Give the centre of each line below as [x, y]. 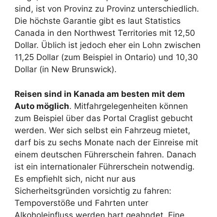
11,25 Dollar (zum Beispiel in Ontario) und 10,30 [106, 57]
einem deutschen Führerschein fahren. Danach [105, 154]
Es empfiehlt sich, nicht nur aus [75, 178]
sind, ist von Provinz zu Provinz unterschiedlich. [107, 9]
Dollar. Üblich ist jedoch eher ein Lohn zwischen [108, 45]
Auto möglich [42, 106]
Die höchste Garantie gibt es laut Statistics [98, 21]
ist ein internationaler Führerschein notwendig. [105, 166]
